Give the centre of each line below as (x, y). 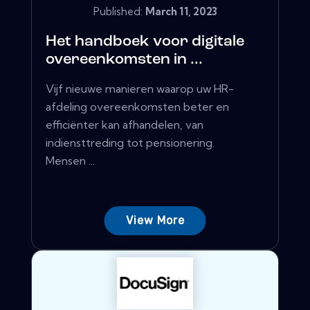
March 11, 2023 (181, 11)
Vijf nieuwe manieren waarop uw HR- (140, 88)
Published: (119, 11)
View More (155, 220)
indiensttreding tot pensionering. (130, 142)
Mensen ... (70, 160)
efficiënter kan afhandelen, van (125, 124)
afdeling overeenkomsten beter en (137, 106)
